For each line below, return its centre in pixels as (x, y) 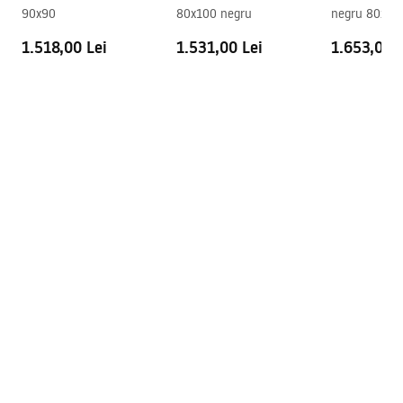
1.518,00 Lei (64, 47)
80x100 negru (214, 13)
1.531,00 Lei (219, 47)
